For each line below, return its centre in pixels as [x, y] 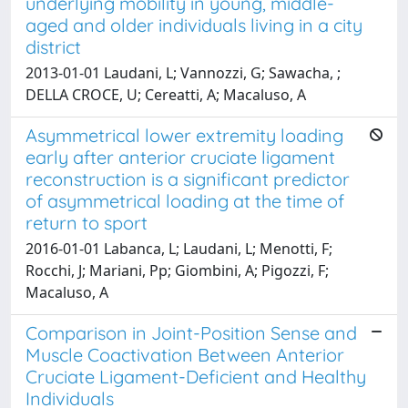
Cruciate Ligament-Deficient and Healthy [196, 376]
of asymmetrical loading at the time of [185, 200]
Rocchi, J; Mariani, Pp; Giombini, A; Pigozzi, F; [177, 270]
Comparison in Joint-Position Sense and [191, 332]
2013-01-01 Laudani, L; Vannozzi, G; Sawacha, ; [183, 72]
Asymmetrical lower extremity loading [184, 135]
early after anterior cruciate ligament [180, 157]
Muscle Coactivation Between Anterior [185, 354]
